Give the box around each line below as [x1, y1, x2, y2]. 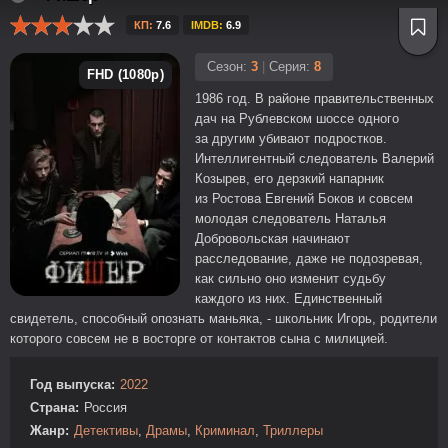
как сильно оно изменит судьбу [195, 271, 386, 286]
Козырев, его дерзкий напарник [195, 171, 384, 186]
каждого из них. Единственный [195, 291, 382, 306]
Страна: [30, 400, 79, 415]
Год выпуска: [30, 377, 115, 392]
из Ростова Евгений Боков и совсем [195, 191, 413, 206]
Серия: [265, 59, 314, 74]
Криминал [195, 423, 255, 438]
